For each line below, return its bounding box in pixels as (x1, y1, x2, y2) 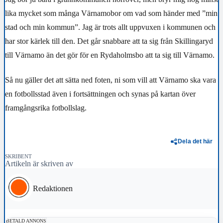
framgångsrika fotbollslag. (5, 103, 87, 112)
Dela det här (178, 138, 213, 144)
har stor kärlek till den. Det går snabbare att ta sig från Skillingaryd (5, 37, 213, 46)
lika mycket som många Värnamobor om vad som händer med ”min (5, 9, 218, 18)
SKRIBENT (5, 153, 32, 160)
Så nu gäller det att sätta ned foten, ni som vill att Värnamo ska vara (5, 75, 216, 84)
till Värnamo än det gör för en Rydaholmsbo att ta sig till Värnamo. (5, 51, 215, 60)
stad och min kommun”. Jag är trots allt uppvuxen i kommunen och (5, 23, 216, 32)
